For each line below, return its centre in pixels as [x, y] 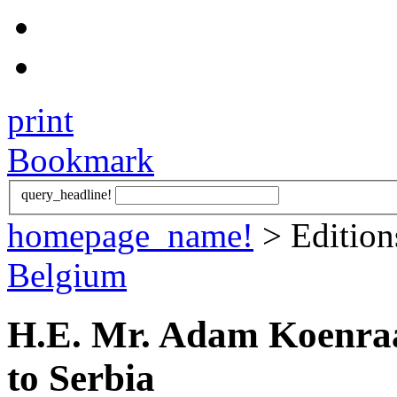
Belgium [67, 276]
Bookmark [81, 160]
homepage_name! [130, 236]
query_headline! [66, 195]
